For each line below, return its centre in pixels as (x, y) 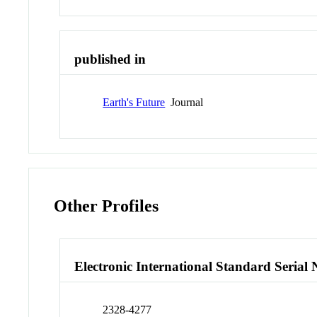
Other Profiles (106, 206)
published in (110, 59)
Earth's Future (134, 102)
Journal (184, 102)
